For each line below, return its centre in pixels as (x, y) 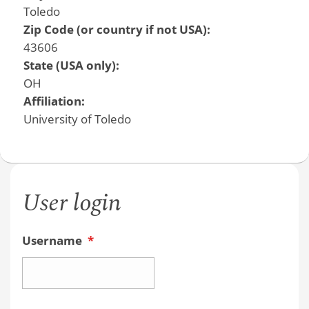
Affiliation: (55, 101)
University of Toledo (77, 119)
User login (71, 203)
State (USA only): (72, 65)
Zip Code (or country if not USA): (118, 29)
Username (53, 241)
